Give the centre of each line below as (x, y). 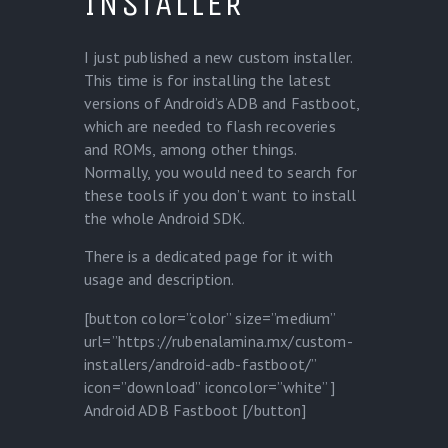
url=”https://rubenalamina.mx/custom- (218, 341)
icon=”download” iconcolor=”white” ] (210, 387)
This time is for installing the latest (207, 79)
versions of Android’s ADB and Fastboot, (222, 102)
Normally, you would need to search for (220, 171)
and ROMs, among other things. (190, 148)
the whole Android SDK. (165, 217)
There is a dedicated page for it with (208, 256)
